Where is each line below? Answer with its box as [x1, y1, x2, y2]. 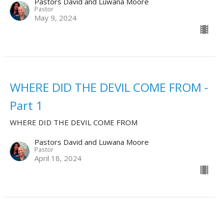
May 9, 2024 [34, 13, 77, 23]
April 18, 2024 [34, 153, 82, 164]
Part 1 [10, 97, 43, 114]
